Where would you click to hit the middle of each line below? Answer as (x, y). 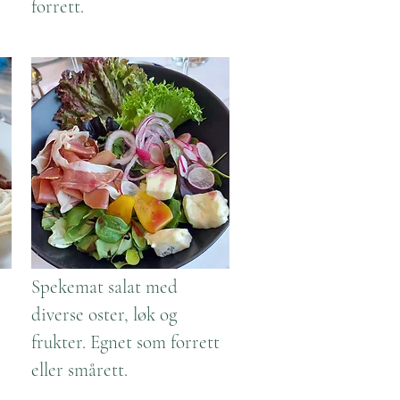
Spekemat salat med (104, 287)
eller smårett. (79, 370)
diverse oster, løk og (104, 315)
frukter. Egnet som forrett (125, 342)
